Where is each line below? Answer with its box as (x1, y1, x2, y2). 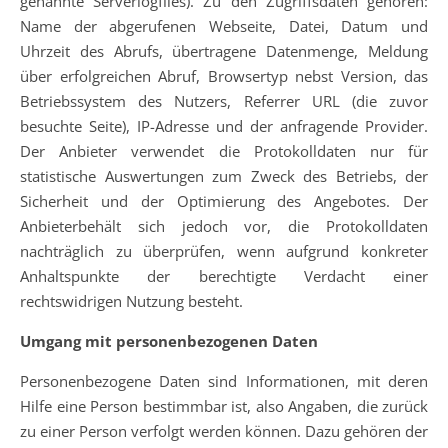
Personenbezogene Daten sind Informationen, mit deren (20, 371, 428, 391)
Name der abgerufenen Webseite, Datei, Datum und (20, 16, 428, 36)
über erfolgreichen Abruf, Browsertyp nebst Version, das (20, 66, 428, 86)
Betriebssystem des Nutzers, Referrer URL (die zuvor (20, 91, 428, 111)
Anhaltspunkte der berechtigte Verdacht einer (20, 266, 428, 286)
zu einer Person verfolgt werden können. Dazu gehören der (20, 421, 428, 441)
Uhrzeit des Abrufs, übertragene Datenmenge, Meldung (20, 41, 428, 61)
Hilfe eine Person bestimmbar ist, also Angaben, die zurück (20, 396, 428, 416)
